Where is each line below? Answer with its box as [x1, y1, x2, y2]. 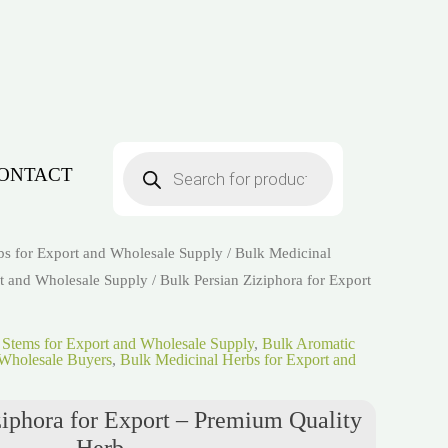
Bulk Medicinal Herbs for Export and [120, 350, 356, 368]
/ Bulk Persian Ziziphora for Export [148, 272, 371, 288]
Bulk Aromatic [262, 334, 355, 352]
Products [121, 140, 176, 156]
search [121, 155, 162, 171]
